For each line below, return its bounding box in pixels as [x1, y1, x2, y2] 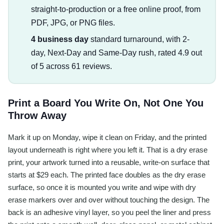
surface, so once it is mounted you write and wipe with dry [8, 182, 196, 191]
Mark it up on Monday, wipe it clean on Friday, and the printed [8, 132, 206, 141]
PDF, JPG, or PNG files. [30, 18, 115, 27]
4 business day [30, 35, 88, 44]
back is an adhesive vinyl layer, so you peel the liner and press [8, 207, 211, 216]
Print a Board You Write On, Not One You [8, 97, 203, 108]
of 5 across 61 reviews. [30, 62, 112, 71]
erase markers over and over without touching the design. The [8, 195, 209, 204]
